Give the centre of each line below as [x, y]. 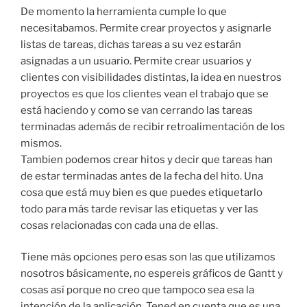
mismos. [41, 143]
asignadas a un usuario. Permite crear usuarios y [136, 61]
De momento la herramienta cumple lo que [124, 11]
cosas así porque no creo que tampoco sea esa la [137, 290]
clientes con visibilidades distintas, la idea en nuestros [151, 77]
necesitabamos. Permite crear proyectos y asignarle [146, 28]
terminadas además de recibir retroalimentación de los [153, 126]
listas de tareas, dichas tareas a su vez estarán [131, 44]
